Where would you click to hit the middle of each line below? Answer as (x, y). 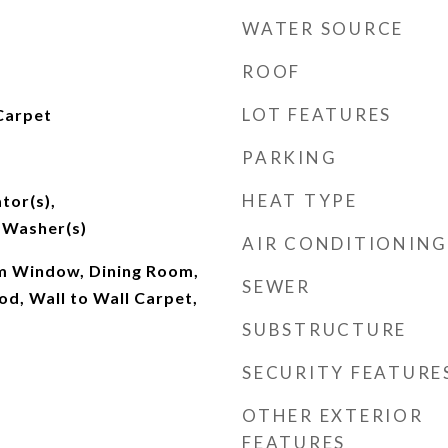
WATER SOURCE (323, 28)
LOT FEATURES (317, 114)
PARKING (290, 157)
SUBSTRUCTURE (324, 329)
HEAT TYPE (300, 200)
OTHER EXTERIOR (333, 415)
